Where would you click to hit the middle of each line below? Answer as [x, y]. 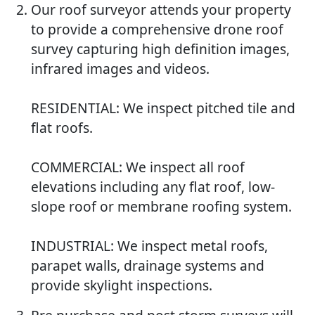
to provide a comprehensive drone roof [157, 30]
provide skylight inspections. [122, 285]
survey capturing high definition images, [160, 49]
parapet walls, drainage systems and [148, 266]
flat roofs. [62, 128]
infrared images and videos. [120, 69]
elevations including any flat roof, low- [153, 187]
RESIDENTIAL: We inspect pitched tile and [163, 108]
